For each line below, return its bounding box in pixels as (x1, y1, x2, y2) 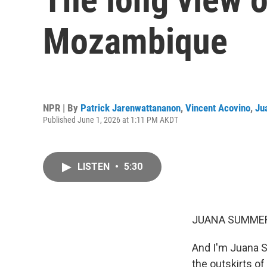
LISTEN (77, 161, 112, 172)
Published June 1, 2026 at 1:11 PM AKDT (43, 114, 178, 125)
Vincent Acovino (185, 101, 250, 114)
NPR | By (43, 101, 80, 114)
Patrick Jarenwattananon (80, 101, 181, 114)
